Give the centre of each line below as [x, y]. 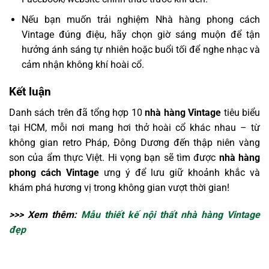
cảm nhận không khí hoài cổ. [83, 65]
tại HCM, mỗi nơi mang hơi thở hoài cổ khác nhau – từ [134, 127]
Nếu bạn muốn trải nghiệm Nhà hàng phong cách [141, 20]
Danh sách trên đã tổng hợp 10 [77, 112]
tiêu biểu [241, 112]
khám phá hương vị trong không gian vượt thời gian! [119, 187]
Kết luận [30, 92]
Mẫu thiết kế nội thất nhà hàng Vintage [171, 215]
